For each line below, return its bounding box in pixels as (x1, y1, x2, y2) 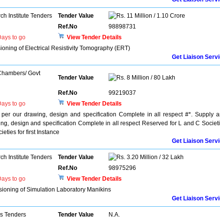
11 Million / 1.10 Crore (125, 12, 185, 19)
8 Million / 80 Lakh (125, 74, 175, 81)
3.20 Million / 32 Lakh (125, 154, 184, 161)
